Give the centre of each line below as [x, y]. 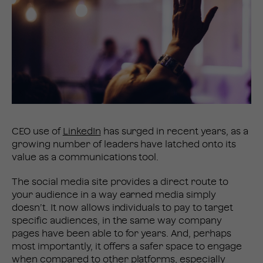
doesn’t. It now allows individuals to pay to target [122, 208]
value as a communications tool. [85, 158]
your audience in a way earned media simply [114, 195]
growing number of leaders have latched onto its [124, 145]
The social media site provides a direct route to [120, 182]
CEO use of [37, 132]
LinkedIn [82, 132]
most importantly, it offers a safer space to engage [127, 247]
